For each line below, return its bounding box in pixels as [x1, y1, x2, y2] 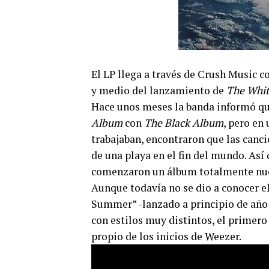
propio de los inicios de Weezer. [91, 229, 241, 243]
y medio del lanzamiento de [91, 83, 224, 97]
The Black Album [144, 115, 223, 130]
